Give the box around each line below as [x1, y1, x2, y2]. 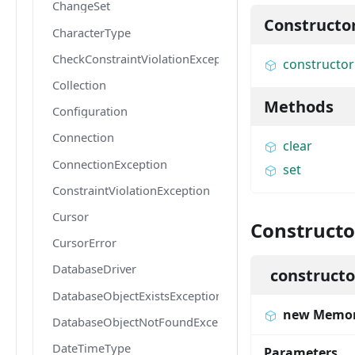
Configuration [52, 103, 128, 120]
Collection [52, 77, 106, 94]
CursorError [52, 235, 116, 251]
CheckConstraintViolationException [52, 50, 242, 67]
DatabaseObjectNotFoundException [52, 313, 246, 330]
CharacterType [52, 24, 131, 40]
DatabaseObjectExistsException [52, 287, 223, 303]
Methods [264, 96, 334, 117]
